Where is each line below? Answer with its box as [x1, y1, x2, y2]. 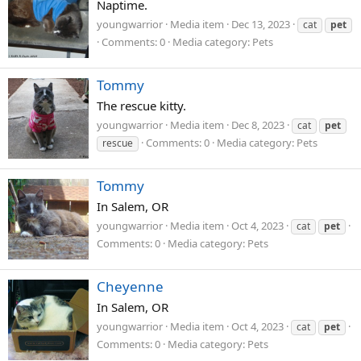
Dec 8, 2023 [231, 117, 284, 132]
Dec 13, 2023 [231, 16, 290, 31]
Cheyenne [97, 277, 164, 297]
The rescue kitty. [97, 98, 186, 114]
